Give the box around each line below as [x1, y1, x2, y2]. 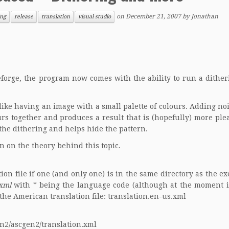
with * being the [11, 181, 77, 189]
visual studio [78, 13, 111, 20]
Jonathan [191, 13, 218, 20]
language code [77, 181, 130, 189]
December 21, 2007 [126, 13, 181, 20]
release [14, 13, 33, 20]
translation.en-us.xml [108, 192, 186, 200]
